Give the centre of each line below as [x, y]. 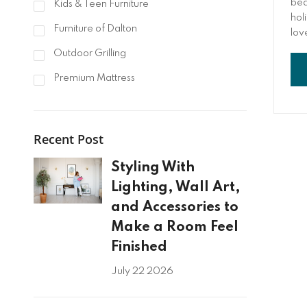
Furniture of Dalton [94, 29]
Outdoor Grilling [88, 54]
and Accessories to [174, 208]
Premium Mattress [93, 78]
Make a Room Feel [174, 228]
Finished [139, 247]
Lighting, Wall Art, [175, 188]
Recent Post [68, 139]
